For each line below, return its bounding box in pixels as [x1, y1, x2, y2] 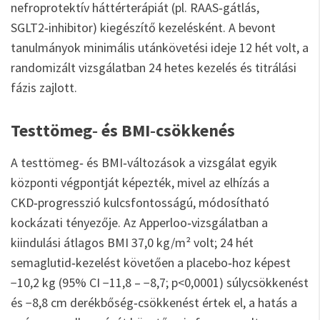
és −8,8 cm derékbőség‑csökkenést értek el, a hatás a [11, 294, 297, 311]
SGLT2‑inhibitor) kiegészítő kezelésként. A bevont [11, 19, 276, 36]
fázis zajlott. [11, 79, 77, 96]
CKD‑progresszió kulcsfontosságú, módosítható [11, 194, 269, 211]
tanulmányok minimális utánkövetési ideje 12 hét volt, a [11, 39, 309, 56]
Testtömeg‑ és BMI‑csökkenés [11, 119, 235, 141]
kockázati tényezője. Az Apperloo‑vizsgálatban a [11, 214, 268, 231]
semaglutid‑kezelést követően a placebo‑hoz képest [11, 254, 291, 271]
